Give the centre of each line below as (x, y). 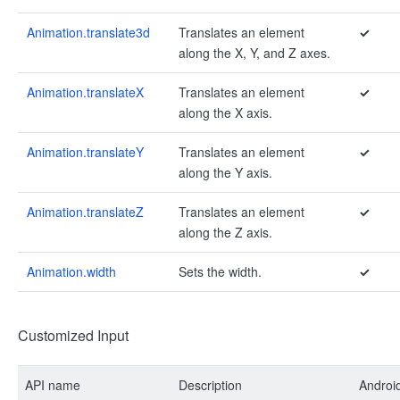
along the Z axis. (225, 232)
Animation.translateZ (85, 212)
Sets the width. (220, 271)
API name (53, 385)
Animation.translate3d (88, 32)
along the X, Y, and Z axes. (254, 53)
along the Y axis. (225, 172)
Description (210, 385)
